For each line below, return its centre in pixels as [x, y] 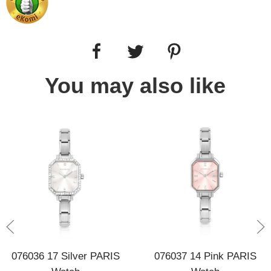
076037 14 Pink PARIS [206, 256]
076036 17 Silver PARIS [65, 256]
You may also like [135, 86]
